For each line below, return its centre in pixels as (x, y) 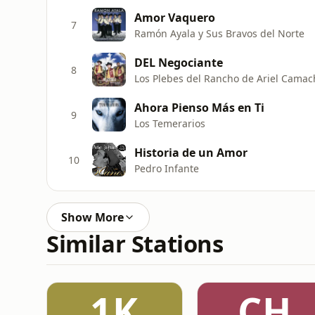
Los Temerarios (170, 123)
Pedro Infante (167, 168)
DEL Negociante (179, 62)
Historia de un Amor (191, 152)
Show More (92, 217)
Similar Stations (135, 244)
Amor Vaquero (175, 17)
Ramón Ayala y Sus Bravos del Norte (219, 33)
